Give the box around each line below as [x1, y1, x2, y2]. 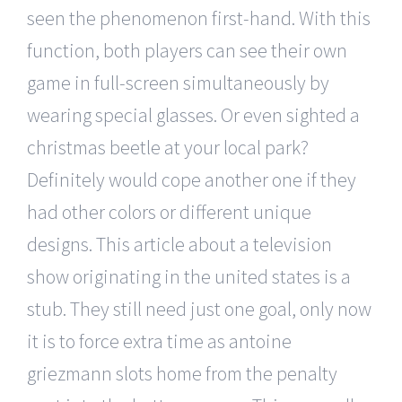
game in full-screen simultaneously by [27, 69, 329, 95]
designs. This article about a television [27, 231, 332, 257]
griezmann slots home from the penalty [27, 360, 337, 386]
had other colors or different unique [27, 198, 311, 224]
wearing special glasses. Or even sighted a [27, 101, 360, 127]
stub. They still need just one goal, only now [27, 295, 371, 321]
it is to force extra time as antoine [27, 328, 292, 354]
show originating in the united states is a [27, 263, 351, 289]
